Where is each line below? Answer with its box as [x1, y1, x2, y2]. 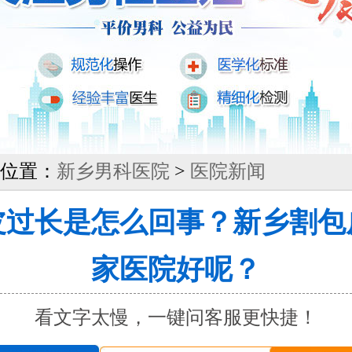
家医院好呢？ [91, 254, 261, 285]
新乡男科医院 [57, 161, 170, 181]
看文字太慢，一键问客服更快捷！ [35, 307, 317, 328]
